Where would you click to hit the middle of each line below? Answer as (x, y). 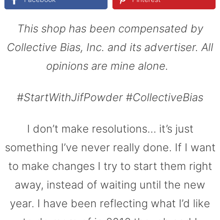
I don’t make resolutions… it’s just (110, 128)
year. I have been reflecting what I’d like (110, 203)
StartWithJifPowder (75, 97)
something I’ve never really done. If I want (110, 147)
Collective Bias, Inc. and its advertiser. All (110, 47)
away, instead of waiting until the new (110, 184)
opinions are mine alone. (110, 66)
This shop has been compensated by (110, 28)
